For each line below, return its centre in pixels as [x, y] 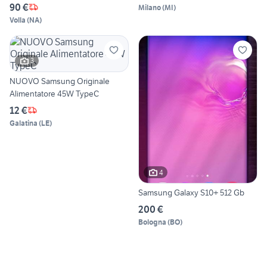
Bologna [152, 222]
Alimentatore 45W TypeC [54, 93]
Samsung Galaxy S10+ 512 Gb [191, 193]
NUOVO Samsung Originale [60, 81]
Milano [150, 7]
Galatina [24, 123]
